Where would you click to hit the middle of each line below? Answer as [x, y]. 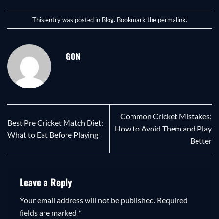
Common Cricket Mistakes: [166, 116]
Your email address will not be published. [88, 200]
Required [172, 200]
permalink [172, 19]
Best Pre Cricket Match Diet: [55, 122]
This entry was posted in [67, 19]
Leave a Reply [47, 182]
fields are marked [49, 213]
